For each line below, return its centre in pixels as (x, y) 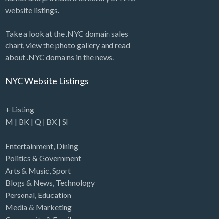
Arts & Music (27, 170)
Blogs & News (29, 182)
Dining (67, 146)
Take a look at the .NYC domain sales (66, 34)
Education (54, 195)
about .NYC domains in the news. (59, 57)
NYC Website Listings (47, 81)
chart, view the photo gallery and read (67, 45)
